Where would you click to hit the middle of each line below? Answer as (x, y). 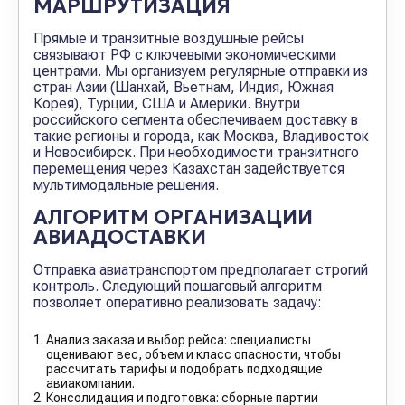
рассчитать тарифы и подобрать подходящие (184, 369)
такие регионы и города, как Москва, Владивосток (201, 136)
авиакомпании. (90, 383)
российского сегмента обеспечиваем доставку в (196, 120)
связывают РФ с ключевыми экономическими (185, 55)
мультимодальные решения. (126, 185)
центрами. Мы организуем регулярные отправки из (201, 71)
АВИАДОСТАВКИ (120, 237)
